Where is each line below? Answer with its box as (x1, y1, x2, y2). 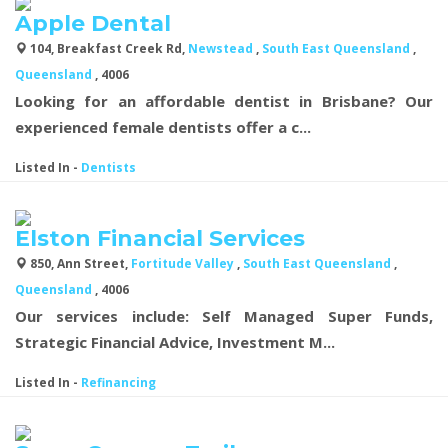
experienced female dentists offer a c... (15, 116, 311, 137)
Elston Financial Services (15, 224, 305, 252)
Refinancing (81, 373, 156, 391)
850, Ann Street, (27, 254, 131, 272)
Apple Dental (15, 9, 171, 37)
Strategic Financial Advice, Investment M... (15, 331, 335, 352)
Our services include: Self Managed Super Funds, (15, 305, 433, 326)
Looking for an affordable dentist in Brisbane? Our (15, 90, 433, 111)
